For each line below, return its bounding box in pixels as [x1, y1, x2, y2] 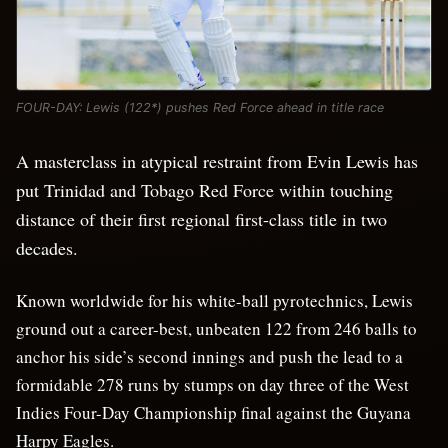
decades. [16, 236, 78, 261]
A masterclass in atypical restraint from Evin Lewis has [16, 149, 418, 174]
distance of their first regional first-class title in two [16, 207, 387, 232]
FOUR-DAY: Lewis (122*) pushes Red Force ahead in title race [16, 100, 384, 116]
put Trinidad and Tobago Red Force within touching [16, 178, 393, 203]
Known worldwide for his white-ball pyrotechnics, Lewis [16, 289, 413, 313]
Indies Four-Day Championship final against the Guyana [16, 401, 411, 425]
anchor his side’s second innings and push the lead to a [16, 345, 403, 369]
